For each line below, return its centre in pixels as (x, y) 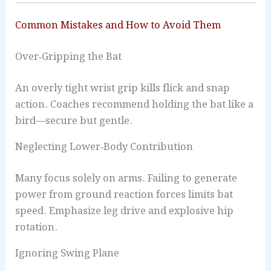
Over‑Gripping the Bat (69, 57)
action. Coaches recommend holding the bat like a (135, 104)
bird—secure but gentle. (74, 121)
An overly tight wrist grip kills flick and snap (123, 88)
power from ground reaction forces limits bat (124, 194)
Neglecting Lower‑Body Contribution (104, 147)
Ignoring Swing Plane (67, 253)
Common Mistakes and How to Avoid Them (118, 26)
